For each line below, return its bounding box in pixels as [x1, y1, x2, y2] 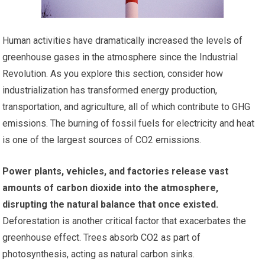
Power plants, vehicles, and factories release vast [2, 165, 229, 177]
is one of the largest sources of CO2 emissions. [2, 134, 202, 146]
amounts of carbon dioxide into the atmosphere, [2, 182, 219, 193]
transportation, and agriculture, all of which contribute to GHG [2, 101, 251, 112]
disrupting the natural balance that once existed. [2, 198, 219, 210]
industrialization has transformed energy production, [2, 84, 218, 96]
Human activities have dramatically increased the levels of [2, 34, 243, 46]
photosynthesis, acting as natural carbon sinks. [2, 248, 195, 260]
